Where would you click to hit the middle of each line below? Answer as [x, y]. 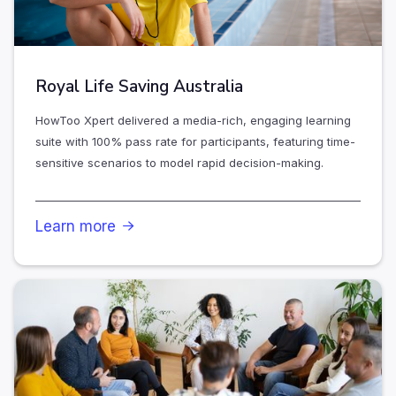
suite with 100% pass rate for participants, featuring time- [195, 142]
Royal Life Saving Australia [139, 87]
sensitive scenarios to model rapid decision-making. [179, 163]
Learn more [76, 227]
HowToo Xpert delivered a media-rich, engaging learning [193, 121]
